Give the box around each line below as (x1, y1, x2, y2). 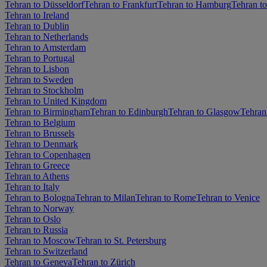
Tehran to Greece (5, 160, 70, 170)
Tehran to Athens (5, 170, 69, 181)
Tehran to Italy (5, 181, 60, 192)
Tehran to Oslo (5, 213, 61, 224)
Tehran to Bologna (5, 192, 75, 203)
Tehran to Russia (5, 224, 68, 235)
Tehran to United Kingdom (5, 95, 107, 106)
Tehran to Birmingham (5, 106, 90, 117)
